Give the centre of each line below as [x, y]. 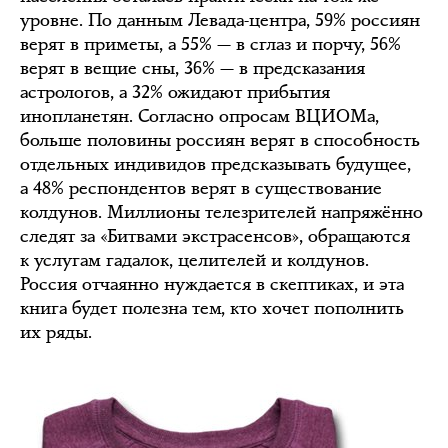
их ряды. [56, 331]
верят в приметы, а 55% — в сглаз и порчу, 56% [210, 43]
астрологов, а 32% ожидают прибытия [175, 91]
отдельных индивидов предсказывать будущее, [215, 163]
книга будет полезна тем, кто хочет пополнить [212, 307]
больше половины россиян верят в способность [220, 139]
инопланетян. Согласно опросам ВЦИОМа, [199, 115]
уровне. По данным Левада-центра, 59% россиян [220, 19]
